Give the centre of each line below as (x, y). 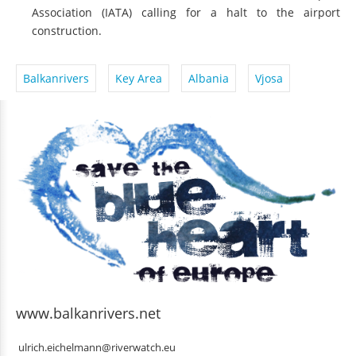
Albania (209, 78)
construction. (67, 30)
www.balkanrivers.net (88, 313)
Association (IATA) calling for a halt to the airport (186, 12)
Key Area (139, 78)
